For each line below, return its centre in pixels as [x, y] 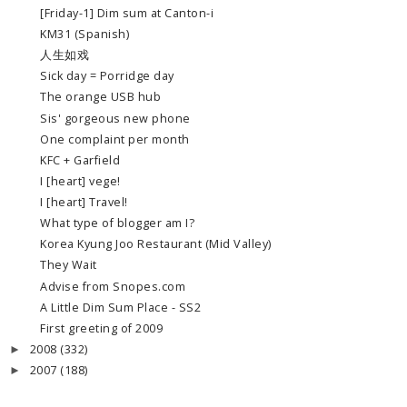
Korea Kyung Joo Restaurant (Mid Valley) [156, 244]
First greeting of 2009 [101, 328]
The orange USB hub [100, 97]
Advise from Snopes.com [113, 286]
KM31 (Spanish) [84, 34]
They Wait [69, 265]
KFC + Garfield [80, 160]
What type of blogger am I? [117, 223]
